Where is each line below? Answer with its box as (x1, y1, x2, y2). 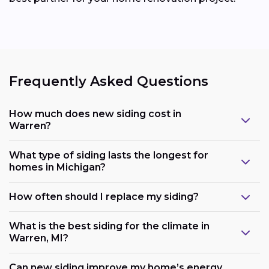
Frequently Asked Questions (9, 73, 208, 89)
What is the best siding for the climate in (9, 220, 210, 232)
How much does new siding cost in (9, 108, 181, 120)
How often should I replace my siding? (9, 191, 199, 203)
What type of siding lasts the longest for (9, 150, 208, 162)
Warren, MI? (9, 232, 68, 244)
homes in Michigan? (9, 162, 106, 174)
